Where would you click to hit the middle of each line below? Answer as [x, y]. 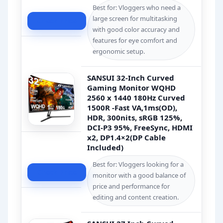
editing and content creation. [136, 197]
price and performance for [131, 186]
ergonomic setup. [119, 52]
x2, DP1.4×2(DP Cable [127, 138]
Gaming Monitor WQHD [132, 88]
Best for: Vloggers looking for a [138, 165]
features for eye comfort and [135, 41]
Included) [106, 148]
